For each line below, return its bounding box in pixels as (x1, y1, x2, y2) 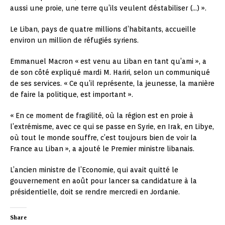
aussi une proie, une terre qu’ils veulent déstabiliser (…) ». (10, 4, 206, 13)
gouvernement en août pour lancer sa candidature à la (10, 177, 197, 185)
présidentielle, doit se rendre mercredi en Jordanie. (10, 188, 180, 196)
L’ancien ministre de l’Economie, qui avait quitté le (10, 166, 178, 174)
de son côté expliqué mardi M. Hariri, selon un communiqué (10, 68, 210, 77)
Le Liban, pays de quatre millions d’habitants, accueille (10, 25, 196, 34)
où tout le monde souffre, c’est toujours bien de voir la (10, 134, 197, 142)
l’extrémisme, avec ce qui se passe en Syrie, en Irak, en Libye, (10, 123, 214, 131)
